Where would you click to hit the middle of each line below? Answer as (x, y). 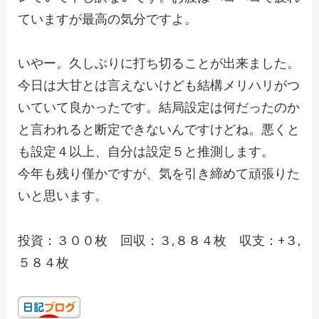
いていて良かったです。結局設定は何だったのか (158, 107)
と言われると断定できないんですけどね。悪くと (158, 129)
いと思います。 (62, 195)
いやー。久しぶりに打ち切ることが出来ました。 (158, 63)
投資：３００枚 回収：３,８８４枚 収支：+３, (159, 240)
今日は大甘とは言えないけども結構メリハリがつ (158, 85)
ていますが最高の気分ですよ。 (107, 18)
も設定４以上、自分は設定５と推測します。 (146, 151)
